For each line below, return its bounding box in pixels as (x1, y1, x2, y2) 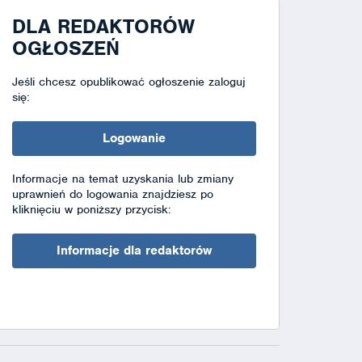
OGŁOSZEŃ (11, 35, 120, 61)
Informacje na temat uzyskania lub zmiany (11, 170, 234, 186)
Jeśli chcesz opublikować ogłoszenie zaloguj (11, 74, 246, 89)
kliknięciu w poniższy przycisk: (11, 201, 171, 217)
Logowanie (102, 129, 166, 146)
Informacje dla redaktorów (56, 242, 212, 259)
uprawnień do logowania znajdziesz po (11, 186, 213, 201)
